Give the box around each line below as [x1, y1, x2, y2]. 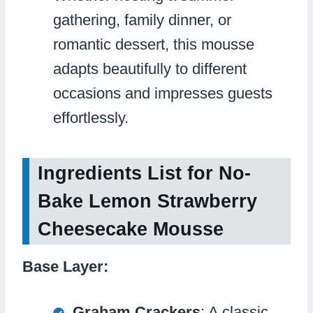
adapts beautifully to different [53, 59, 247, 78]
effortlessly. [53, 108, 129, 126]
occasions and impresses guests [53, 84, 272, 102]
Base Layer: [22, 257, 108, 275]
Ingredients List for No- [38, 163, 251, 184]
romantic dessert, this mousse [53, 35, 254, 53]
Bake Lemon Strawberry [38, 191, 257, 212]
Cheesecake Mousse [38, 219, 224, 240]
